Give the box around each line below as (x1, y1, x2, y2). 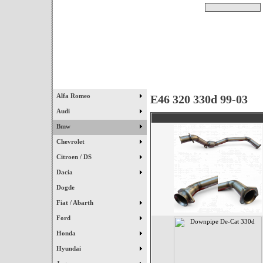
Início (92, 78, 108, 85)
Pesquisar (176, 4, 203, 11)
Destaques (191, 78, 220, 85)
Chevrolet (56, 138, 86, 145)
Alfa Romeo (56, 92, 92, 99)
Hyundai (56, 245, 83, 252)
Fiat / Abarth (56, 199, 95, 206)
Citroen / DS (56, 153, 93, 160)
